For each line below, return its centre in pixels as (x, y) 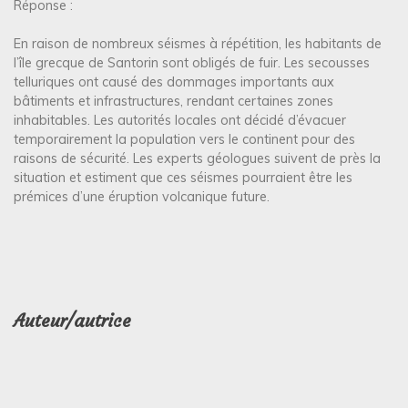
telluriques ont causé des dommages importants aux (174, 82)
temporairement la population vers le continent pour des (184, 140)
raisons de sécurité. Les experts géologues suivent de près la (197, 159)
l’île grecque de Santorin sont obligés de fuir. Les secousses (192, 63)
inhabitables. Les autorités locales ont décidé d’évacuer (180, 121)
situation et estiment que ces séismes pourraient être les (183, 178)
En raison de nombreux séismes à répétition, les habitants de (198, 44)
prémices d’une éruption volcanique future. (142, 197)
